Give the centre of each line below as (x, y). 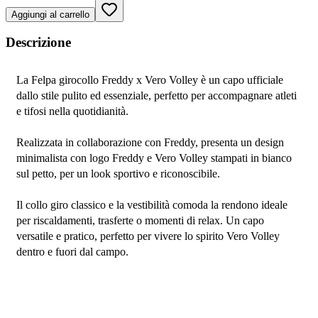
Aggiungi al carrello (50, 14)
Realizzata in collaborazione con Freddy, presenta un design (150, 143)
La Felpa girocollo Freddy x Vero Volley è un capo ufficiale (150, 80)
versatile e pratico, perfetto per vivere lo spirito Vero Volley (148, 236)
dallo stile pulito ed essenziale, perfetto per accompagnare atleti (157, 96)
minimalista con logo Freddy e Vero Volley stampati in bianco (154, 158)
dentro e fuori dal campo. (72, 252)
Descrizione (38, 43)
